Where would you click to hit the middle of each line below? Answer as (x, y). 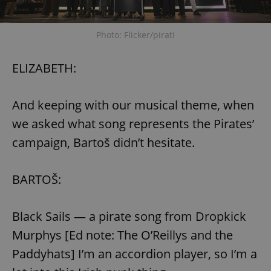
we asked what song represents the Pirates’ (133, 123)
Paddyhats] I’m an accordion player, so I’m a (135, 253)
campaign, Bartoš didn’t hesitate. (103, 142)
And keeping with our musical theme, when (133, 105)
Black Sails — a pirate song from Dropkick (129, 216)
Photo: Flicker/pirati (135, 34)
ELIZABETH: (44, 68)
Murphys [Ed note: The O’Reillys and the (122, 235)
